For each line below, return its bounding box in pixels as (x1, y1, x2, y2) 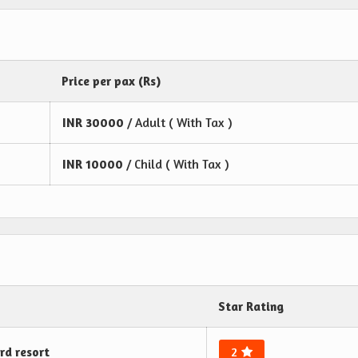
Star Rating (218, 299, 284, 315)
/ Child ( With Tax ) (126, 157, 229, 173)
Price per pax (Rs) (62, 74, 161, 89)
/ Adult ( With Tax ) (127, 115, 233, 131)
